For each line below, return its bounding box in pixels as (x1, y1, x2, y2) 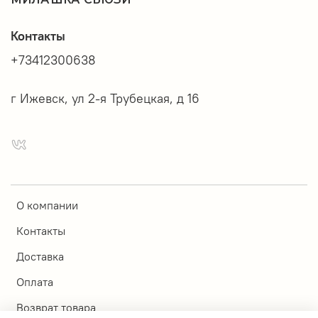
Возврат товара (16, 300, 96, 315)
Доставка (16, 249, 64, 264)
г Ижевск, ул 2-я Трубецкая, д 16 (11, 91, 199, 107)
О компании (16, 198, 78, 213)
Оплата (16, 275, 53, 290)
